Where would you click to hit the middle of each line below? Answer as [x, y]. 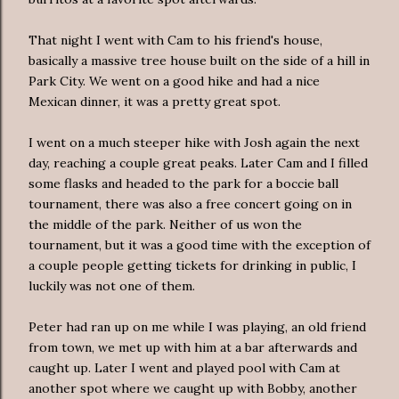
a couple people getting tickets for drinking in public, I [192, 265]
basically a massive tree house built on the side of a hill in [199, 60]
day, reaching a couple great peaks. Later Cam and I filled [198, 163]
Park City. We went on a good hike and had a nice [174, 81]
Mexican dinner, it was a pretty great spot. [155, 101]
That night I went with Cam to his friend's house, [175, 40]
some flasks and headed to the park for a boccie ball [183, 183]
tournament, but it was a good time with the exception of [199, 244]
